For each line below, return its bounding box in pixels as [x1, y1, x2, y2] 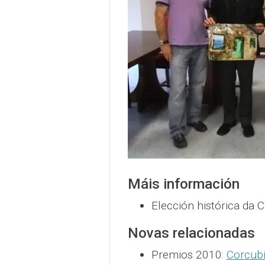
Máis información [127, 175, 240, 192]
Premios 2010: [151, 247, 227, 261]
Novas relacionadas [127, 224, 255, 241]
